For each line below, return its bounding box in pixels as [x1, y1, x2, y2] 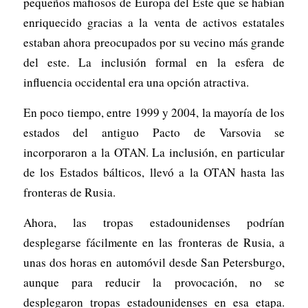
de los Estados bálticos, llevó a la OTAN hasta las [23, 164, 285, 181]
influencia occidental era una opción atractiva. [23, 74, 249, 91]
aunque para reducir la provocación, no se [23, 274, 285, 290]
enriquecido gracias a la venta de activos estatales [23, 14, 285, 31]
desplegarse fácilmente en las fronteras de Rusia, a [23, 234, 285, 250]
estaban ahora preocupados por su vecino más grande [23, 34, 285, 51]
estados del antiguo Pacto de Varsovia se [23, 124, 285, 141]
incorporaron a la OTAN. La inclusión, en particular [23, 144, 285, 161]
